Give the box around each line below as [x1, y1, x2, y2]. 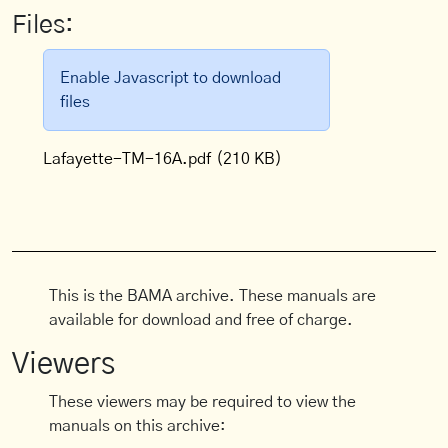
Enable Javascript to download [60, 70, 282, 86]
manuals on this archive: [49, 418, 227, 434]
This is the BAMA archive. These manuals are [49, 288, 377, 304]
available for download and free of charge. [49, 312, 354, 328]
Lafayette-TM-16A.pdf [43, 151, 212, 167]
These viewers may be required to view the [49, 394, 357, 410]
